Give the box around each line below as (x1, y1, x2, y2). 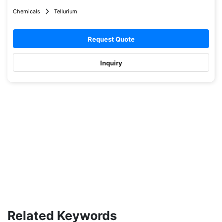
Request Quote (87, 35, 135, 43)
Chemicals (13, 8, 40, 15)
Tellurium (54, 8, 77, 15)
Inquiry (100, 59, 122, 67)
